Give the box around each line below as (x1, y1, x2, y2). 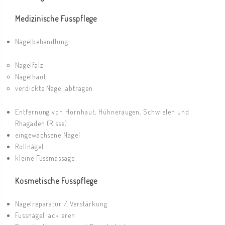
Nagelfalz (15, 61, 43, 70)
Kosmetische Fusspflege (15, 176, 97, 186)
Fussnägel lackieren (15, 211, 76, 220)
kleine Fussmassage (15, 154, 75, 163)
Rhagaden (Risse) (15, 119, 68, 128)
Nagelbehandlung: (15, 37, 71, 46)
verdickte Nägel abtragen (15, 84, 93, 93)
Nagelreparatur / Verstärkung (15, 199, 107, 208)
